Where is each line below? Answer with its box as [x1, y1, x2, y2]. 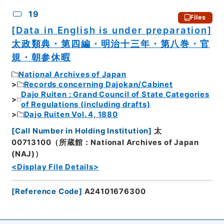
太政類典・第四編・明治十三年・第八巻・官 [11, 37, 210, 49]
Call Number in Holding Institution [14, 126, 149, 135]
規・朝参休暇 [11, 51, 71, 62]
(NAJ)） [11, 149, 43, 158]
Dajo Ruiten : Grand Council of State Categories [21, 90, 209, 99]
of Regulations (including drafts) [21, 100, 150, 109]
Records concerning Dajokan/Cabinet [23, 80, 173, 89]
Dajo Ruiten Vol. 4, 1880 [23, 110, 118, 119]
